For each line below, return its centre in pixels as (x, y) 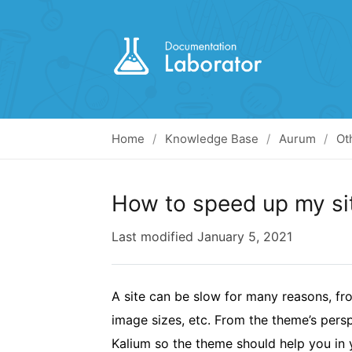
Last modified (152, 236)
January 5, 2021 (245, 236)
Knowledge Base (212, 139)
